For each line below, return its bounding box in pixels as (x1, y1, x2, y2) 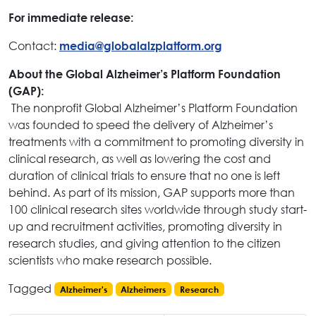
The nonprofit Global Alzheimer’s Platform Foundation (8, 100, 298, 116)
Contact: (8, 38, 59, 54)
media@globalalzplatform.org (59, 39, 222, 53)
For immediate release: (8, 11, 136, 25)
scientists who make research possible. (8, 253, 212, 268)
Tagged (8, 281, 54, 296)
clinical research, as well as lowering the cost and (8, 151, 271, 166)
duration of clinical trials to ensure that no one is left (8, 168, 280, 183)
